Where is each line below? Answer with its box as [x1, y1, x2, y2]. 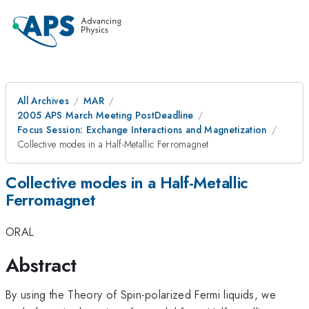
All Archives [17, 94, 69, 108]
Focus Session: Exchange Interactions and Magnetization [17, 123, 267, 137]
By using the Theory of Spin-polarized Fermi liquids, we [6, 286, 277, 303]
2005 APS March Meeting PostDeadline [17, 108, 194, 122]
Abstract [6, 250, 77, 279]
